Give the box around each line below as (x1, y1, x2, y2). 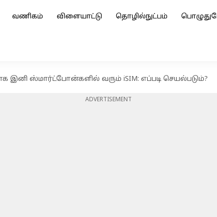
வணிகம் (12, 13, 43, 21)
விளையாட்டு (57, 13, 102, 21)
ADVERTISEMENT (85, 96, 132, 103)
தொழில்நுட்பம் (116, 13, 168, 21)
